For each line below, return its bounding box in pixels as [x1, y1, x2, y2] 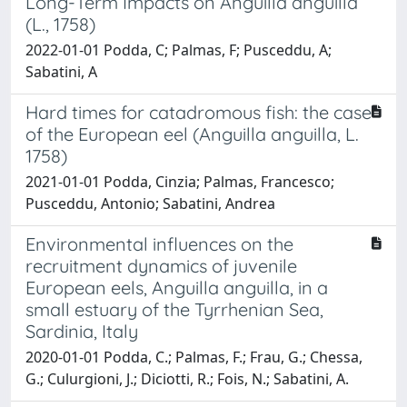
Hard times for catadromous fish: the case [25, 100, 372, 124]
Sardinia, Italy [25, 319, 138, 342]
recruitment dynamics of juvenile [25, 253, 297, 277]
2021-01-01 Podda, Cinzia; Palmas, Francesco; [25, 171, 334, 192]
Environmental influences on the [25, 232, 293, 255]
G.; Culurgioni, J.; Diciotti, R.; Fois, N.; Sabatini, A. [25, 368, 349, 389]
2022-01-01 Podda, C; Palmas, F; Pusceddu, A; [25, 39, 332, 60]
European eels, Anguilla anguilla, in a [25, 275, 328, 299]
